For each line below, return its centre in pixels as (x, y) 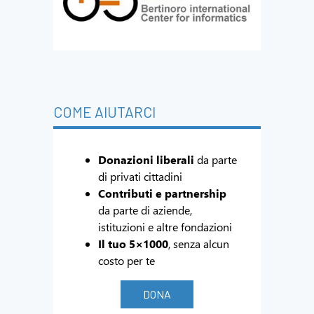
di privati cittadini (140, 177)
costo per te (127, 261)
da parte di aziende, (145, 210)
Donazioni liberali (146, 160)
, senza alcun (199, 244)
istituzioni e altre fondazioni (165, 227)
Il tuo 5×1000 (133, 244)
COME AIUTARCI (104, 112)
